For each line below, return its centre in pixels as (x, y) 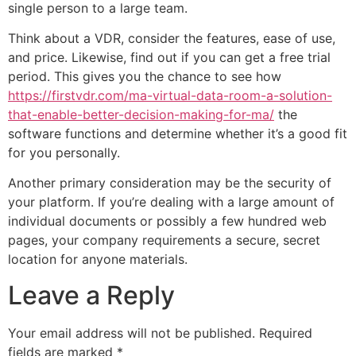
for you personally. (64, 152)
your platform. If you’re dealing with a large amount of (171, 202)
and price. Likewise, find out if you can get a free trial (169, 57)
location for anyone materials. (98, 259)
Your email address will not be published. (132, 333)
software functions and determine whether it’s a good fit (178, 133)
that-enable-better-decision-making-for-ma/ (141, 114)
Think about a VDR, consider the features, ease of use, (172, 38)
